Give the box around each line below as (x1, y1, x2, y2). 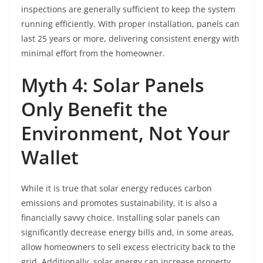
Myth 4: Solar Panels (21, 72, 204, 98)
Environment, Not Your (21, 120, 230, 146)
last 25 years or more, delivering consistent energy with (21, 33, 240, 45)
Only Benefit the (21, 96, 167, 122)
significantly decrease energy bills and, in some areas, (21, 227, 234, 238)
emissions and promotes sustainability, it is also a (21, 197, 217, 209)
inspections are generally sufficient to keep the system (21, 4, 235, 15)
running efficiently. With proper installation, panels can (21, 18, 240, 30)
